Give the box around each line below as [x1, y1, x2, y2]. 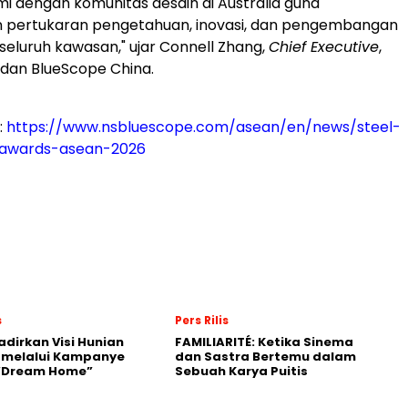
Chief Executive [269, 36, 379, 57]
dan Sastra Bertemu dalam [175, 348, 356, 365]
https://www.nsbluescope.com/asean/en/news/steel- [6, 117, 401, 138]
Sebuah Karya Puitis [175, 362, 308, 380]
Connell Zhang [159, 36, 262, 57]
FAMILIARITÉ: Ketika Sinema [175, 333, 353, 351]
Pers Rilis [175, 312, 229, 328]
